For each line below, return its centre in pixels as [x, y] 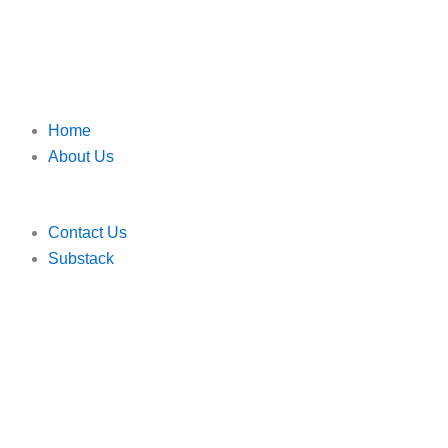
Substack [81, 258]
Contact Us [87, 232]
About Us [81, 156]
